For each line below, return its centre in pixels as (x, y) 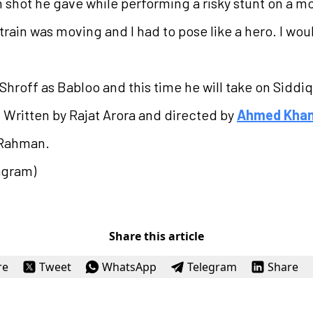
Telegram (212, 267)
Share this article (156, 236)
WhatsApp (129, 267)
